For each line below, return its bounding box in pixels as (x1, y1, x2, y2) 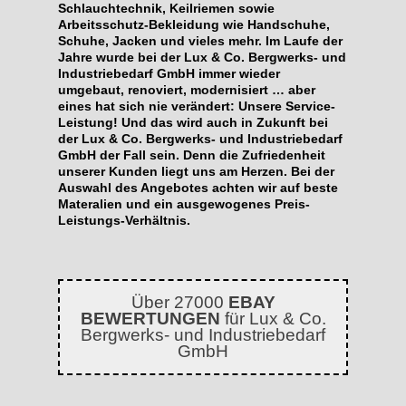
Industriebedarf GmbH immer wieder (58, 66, 280, 82)
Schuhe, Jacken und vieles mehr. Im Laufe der (58, 34, 343, 49)
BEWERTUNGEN (80, 309, 220, 329)
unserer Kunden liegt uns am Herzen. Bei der (58, 164, 334, 179)
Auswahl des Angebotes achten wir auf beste (58, 180, 338, 196)
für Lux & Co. (219, 309, 326, 329)
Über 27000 (130, 293, 228, 313)
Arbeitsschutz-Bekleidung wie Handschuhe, (58, 17, 330, 33)
